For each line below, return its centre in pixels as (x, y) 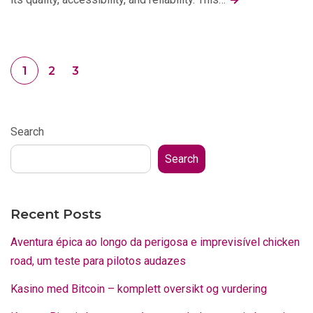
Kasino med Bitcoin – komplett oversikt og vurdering (139, 289)
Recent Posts (56, 214)
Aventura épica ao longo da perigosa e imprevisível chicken (155, 242)
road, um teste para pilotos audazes (98, 261)
